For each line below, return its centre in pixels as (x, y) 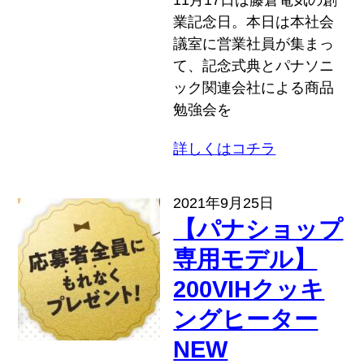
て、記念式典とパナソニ (254, 65)
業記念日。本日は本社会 (254, 22)
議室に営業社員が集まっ (254, 43)
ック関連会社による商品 (254, 87)
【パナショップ (258, 229)
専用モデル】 (245, 259)
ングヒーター (246, 319)
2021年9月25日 (224, 203)
